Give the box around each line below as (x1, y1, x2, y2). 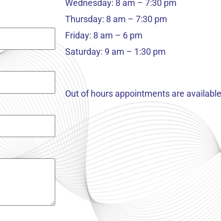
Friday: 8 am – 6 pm (65, 30, 143, 41)
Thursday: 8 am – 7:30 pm (65, 14, 167, 25)
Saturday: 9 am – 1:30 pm (65, 46, 166, 57)
